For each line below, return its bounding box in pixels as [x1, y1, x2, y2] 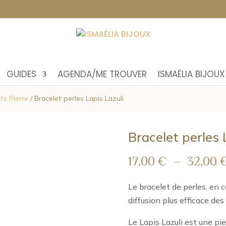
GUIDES [7, 68, 36, 80]
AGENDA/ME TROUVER [58, 68, 147, 80]
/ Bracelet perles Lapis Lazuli [28, 94, 124, 103]
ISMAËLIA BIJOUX [158, 68, 225, 80]
